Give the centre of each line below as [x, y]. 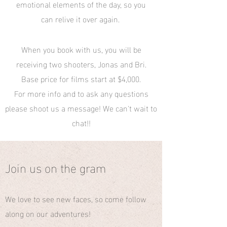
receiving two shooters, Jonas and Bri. [81, 64]
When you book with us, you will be [81, 49]
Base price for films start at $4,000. [81, 78]
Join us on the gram [55, 167]
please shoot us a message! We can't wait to [81, 108]
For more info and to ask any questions [81, 93]
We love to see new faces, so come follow [76, 198]
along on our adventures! [48, 213]
